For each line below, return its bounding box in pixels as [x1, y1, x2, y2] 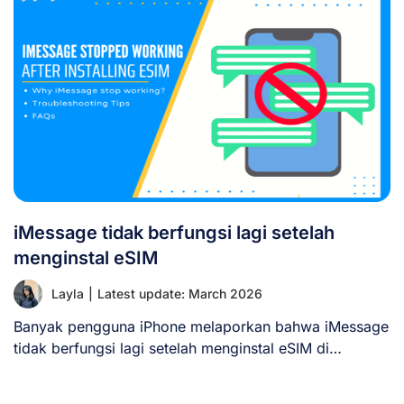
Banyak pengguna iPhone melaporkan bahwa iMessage [14, 317, 389, 335]
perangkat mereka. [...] [14, 360, 170, 379]
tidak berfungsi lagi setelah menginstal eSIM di [14, 338, 329, 357]
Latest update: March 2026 [97, 285, 262, 301]
